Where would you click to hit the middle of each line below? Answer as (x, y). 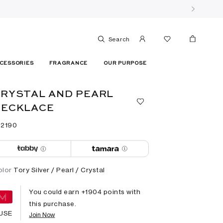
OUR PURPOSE (125, 63)
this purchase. (53, 203)
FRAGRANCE (69, 63)
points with (121, 191)
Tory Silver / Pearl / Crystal (59, 169)
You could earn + (57, 191)
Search (119, 40)
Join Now (42, 215)
